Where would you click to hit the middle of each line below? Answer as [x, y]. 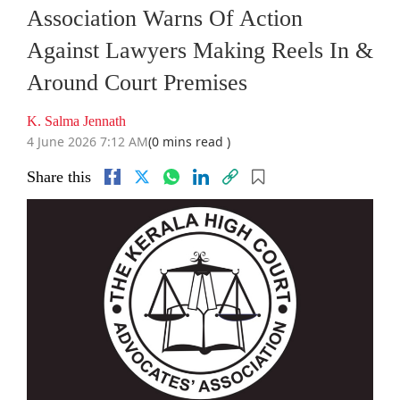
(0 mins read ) [189, 142]
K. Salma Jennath [76, 121]
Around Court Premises [137, 83]
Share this [59, 177]
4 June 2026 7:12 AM [87, 142]
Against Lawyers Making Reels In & [200, 51]
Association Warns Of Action [165, 19]
